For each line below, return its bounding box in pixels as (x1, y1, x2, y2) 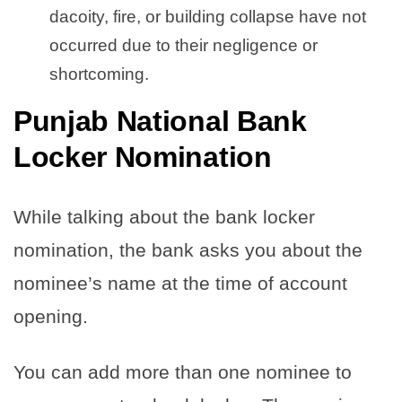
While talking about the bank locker (13, 206, 315, 228)
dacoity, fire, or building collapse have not (49, 7, 366, 27)
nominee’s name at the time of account (13, 273, 347, 294)
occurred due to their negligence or (49, 36, 318, 56)
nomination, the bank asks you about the (13, 240, 363, 261)
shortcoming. (49, 65, 149, 84)
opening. (13, 306, 93, 328)
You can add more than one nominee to (13, 362, 352, 383)
